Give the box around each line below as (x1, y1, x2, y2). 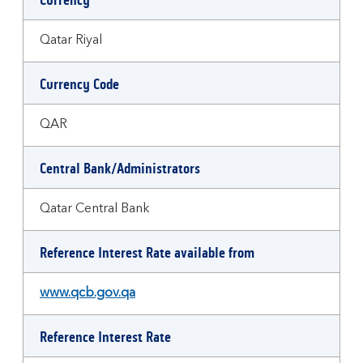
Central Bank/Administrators (40, 160, 200, 177)
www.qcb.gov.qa (40, 287, 135, 300)
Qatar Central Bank (40, 203, 150, 216)
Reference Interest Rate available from (40, 244, 254, 262)
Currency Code (40, 75, 119, 93)
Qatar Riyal (40, 34, 102, 47)
